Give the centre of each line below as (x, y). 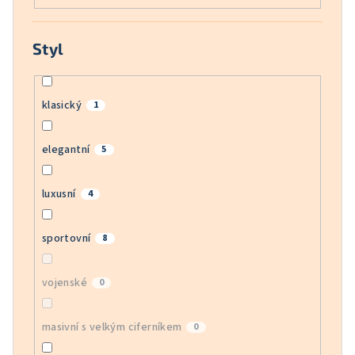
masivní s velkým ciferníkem (112, 328)
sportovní (66, 239)
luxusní (59, 195)
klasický (61, 106)
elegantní (66, 150)
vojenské (64, 283)
